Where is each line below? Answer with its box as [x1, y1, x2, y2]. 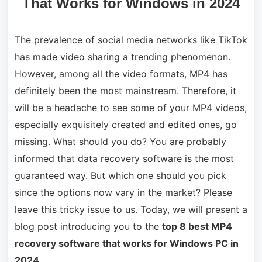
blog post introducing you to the [14, 220, 162, 232]
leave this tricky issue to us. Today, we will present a [14, 203, 247, 215]
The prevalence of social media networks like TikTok [14, 33, 247, 46]
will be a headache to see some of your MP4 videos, [14, 101, 247, 113]
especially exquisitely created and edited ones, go [14, 118, 237, 130]
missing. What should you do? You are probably [14, 135, 226, 147]
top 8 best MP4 [161, 220, 232, 232]
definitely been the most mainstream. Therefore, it [14, 84, 236, 96]
